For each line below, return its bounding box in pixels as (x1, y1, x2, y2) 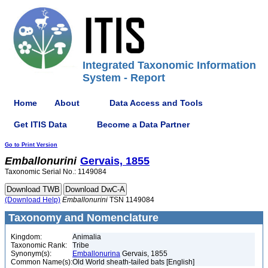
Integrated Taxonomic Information (83, 59, 256, 71)
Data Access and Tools (109, 98, 203, 108)
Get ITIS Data (14, 119, 67, 129)
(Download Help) (5, 196, 60, 204)
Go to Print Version (5, 142, 57, 148)
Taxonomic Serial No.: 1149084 (5, 167, 106, 176)
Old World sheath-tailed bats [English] (72, 258, 194, 266)
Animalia (72, 233, 101, 241)
